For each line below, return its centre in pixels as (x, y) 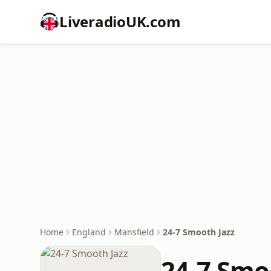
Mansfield (134, 232)
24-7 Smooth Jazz (199, 232)
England (89, 232)
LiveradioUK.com (120, 21)
